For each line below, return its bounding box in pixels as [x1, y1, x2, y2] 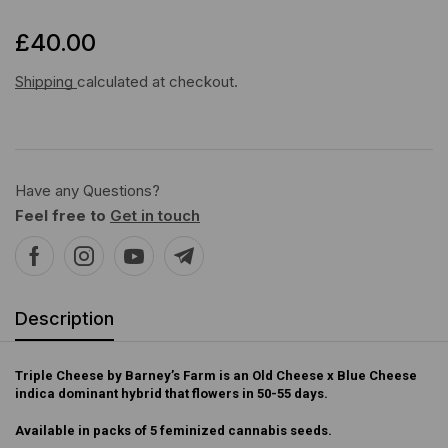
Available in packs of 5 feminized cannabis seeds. [15, 422, 332, 438]
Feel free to [15, 206, 110, 226]
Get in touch [110, 206, 200, 226]
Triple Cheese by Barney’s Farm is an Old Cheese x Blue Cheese [15, 368, 417, 384]
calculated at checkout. [77, 72, 238, 92]
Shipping [15, 72, 77, 92]
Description [15, 308, 114, 330]
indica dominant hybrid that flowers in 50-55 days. [15, 386, 328, 402]
